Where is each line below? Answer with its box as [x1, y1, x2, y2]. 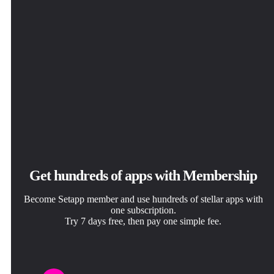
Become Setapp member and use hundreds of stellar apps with [23, 194, 263, 205]
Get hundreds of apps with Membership [29, 168, 257, 184]
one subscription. [110, 205, 176, 216]
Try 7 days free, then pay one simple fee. [65, 216, 221, 227]
